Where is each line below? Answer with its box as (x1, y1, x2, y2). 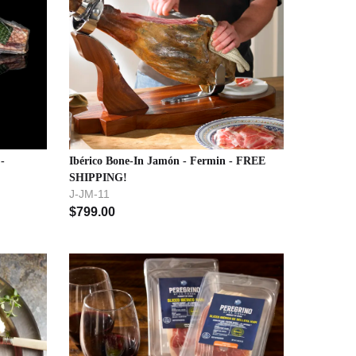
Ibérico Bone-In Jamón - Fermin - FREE (69, 155, 266, 168)
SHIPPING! (69, 172, 128, 184)
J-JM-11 (69, 188, 110, 201)
